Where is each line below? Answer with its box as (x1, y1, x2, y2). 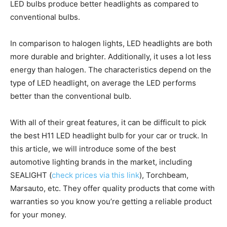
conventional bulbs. (10, 12, 80, 22)
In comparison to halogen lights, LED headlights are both (10, 39, 212, 49)
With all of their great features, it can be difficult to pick (10, 118, 206, 128)
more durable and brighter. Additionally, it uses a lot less (10, 52, 211, 62)
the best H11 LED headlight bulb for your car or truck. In (10, 131, 208, 141)
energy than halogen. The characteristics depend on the (10, 65, 211, 75)
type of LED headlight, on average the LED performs (10, 78, 196, 88)
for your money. (10, 210, 66, 220)
